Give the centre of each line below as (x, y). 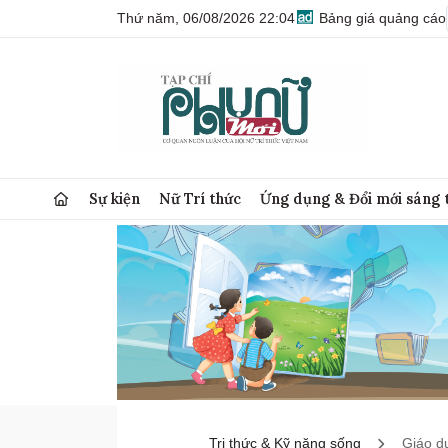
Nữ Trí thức (200, 198)
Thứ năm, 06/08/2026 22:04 (206, 18)
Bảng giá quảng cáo (380, 18)
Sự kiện (115, 198)
